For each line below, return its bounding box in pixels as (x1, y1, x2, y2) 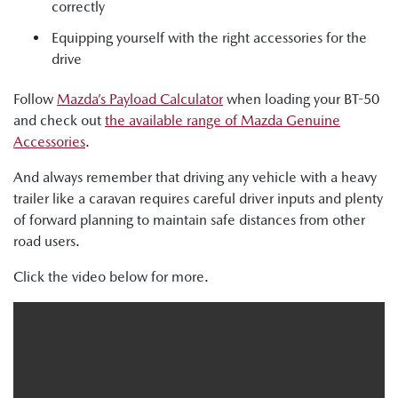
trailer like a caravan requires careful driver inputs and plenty (13, 190, 383, 207)
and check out (13, 112, 105, 129)
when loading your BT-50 (223, 91, 379, 107)
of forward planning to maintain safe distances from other (13, 211, 365, 228)
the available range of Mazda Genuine (105, 112, 340, 129)
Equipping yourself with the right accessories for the (52, 28, 367, 46)
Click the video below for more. (13, 268, 209, 285)
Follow (13, 91, 57, 107)
